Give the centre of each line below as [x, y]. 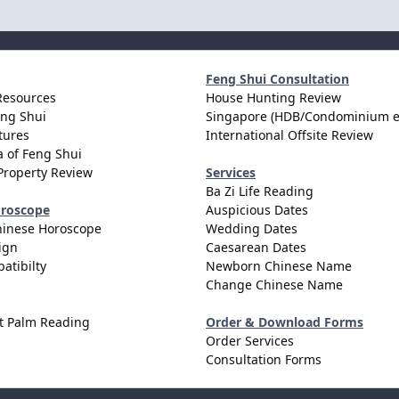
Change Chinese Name [274, 284]
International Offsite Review [289, 134]
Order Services [250, 340]
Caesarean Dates [256, 247]
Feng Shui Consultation [277, 78]
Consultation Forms [264, 359]
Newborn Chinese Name [279, 265]
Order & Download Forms [285, 322]
